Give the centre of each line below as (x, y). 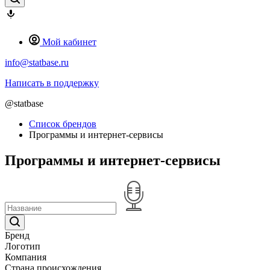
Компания (26, 257)
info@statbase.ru (37, 62)
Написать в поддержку (52, 83)
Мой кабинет (69, 42)
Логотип (23, 246)
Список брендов (63, 124)
